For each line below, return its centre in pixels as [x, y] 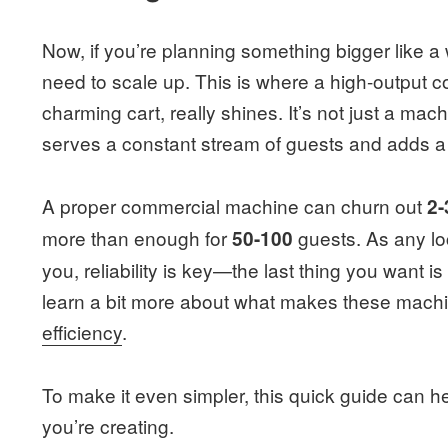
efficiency [82, 331]
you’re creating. [108, 425]
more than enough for [137, 237]
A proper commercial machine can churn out [235, 205]
